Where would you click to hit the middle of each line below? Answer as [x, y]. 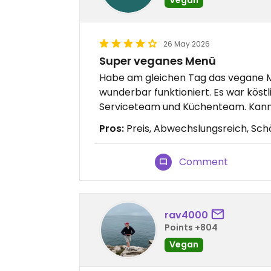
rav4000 [186, 215]
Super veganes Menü [158, 61]
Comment [204, 162]
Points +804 [191, 227]
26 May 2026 [187, 44]
